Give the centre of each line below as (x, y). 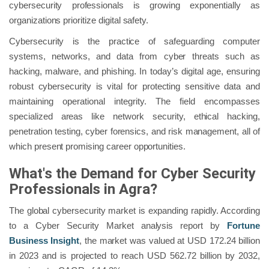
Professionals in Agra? (83, 189)
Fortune (243, 225)
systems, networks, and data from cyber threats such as (134, 56)
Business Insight (44, 240)
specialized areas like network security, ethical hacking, (134, 116)
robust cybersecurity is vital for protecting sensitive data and (134, 86)
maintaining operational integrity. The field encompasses (134, 101)
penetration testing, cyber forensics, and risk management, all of (134, 131)
